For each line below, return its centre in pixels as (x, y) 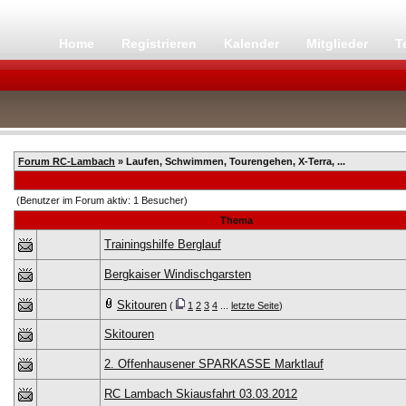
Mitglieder (339, 43)
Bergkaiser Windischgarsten (178, 274)
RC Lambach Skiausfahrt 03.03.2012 (201, 394)
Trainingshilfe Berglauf (163, 244)
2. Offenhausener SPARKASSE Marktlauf (214, 364)
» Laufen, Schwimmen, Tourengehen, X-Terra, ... (230, 161)
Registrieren (161, 43)
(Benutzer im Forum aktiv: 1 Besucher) (102, 200)
